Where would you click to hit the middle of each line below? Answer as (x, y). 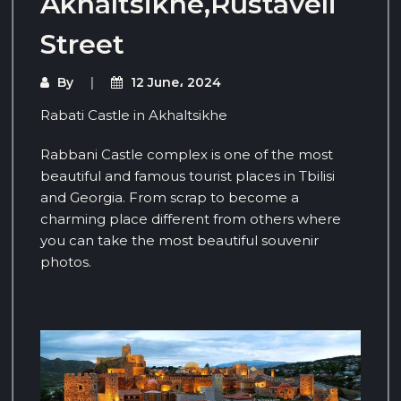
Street (82, 44)
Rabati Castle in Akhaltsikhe (134, 115)
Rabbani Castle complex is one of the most (187, 154)
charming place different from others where (191, 218)
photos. (66, 261)
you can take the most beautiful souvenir (179, 240)
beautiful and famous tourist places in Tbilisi (188, 175)
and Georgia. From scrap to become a (170, 197)
